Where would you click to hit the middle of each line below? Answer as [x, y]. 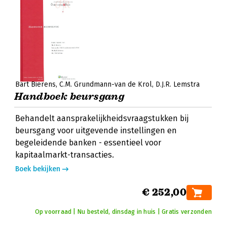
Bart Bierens [35, 84]
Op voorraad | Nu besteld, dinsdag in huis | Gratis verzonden [123, 212]
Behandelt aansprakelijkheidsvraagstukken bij [102, 118]
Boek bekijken [38, 169]
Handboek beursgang [69, 97]
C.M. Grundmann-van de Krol [106, 84]
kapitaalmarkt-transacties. [65, 155]
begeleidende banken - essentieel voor [88, 143]
